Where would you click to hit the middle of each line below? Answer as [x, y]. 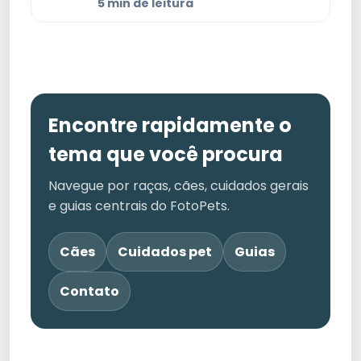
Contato [89, 292]
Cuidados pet [165, 252]
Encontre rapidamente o [170, 126]
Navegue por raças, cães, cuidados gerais [178, 186]
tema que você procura [166, 155]
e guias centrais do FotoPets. [139, 206]
